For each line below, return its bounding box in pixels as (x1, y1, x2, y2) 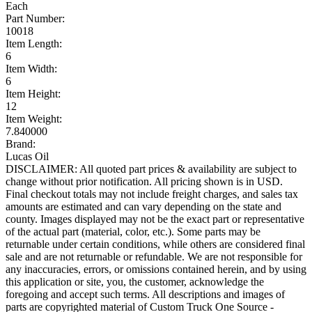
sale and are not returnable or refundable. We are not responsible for (6, 250, 302, 263)
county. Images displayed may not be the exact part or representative (6, 212, 304, 225)
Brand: (6, 137, 36, 150)
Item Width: (6, 62, 57, 75)
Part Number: (6, 12, 65, 24)
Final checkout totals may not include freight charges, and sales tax (6, 187, 298, 200)
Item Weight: (6, 112, 62, 125)
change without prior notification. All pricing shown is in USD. (6, 175, 283, 187)
